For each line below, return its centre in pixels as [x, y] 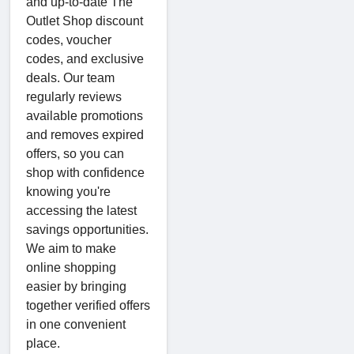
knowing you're [68, 191]
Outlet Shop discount [85, 21]
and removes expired [85, 134]
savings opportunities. [87, 229]
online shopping [71, 267]
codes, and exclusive [85, 58]
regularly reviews [74, 96]
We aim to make [71, 248]
